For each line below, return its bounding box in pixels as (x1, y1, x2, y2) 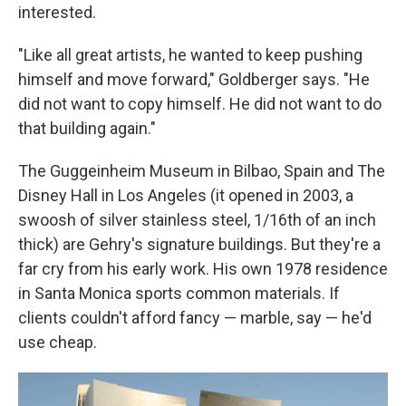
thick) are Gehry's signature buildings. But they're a (18, 234, 381, 254)
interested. (18, 2, 96, 22)
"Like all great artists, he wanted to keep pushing (18, 44, 362, 64)
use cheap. (18, 332, 97, 352)
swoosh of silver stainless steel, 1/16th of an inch (18, 209, 376, 229)
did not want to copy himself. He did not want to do (18, 93, 382, 113)
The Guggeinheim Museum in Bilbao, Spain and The (18, 160, 385, 180)
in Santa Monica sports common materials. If (18, 283, 340, 303)
